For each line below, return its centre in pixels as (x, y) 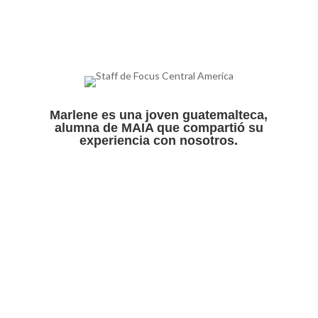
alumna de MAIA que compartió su (159, 127)
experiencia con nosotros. (159, 140)
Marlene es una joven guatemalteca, (159, 115)
